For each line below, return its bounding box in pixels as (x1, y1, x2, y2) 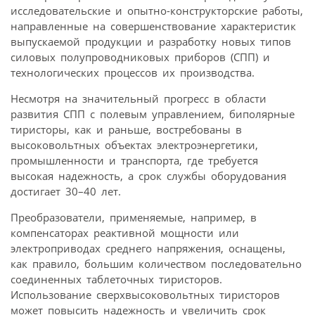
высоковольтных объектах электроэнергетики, (11, 137, 258, 152)
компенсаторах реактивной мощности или (11, 225, 239, 240)
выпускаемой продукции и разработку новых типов (11, 34, 291, 49)
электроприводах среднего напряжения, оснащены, (11, 240, 285, 255)
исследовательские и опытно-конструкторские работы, (11, 3, 303, 18)
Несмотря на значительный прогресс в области (11, 91, 266, 105)
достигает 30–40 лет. (11, 184, 121, 198)
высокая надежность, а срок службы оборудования (11, 168, 286, 183)
